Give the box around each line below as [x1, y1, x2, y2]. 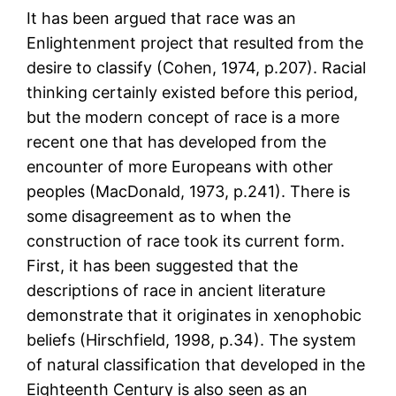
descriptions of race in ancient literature [27, 281, 326, 301]
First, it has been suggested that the [27, 256, 299, 276]
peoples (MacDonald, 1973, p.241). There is [27, 182, 351, 202]
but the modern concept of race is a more [27, 108, 340, 127]
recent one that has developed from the [27, 133, 327, 152]
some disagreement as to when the [27, 207, 292, 226]
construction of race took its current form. [27, 232, 346, 251]
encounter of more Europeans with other [27, 157, 334, 177]
